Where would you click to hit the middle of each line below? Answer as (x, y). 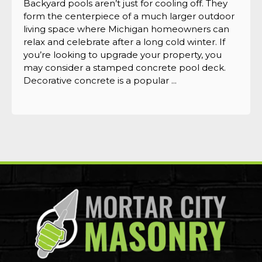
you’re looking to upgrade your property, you (123, 54)
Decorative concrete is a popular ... (100, 80)
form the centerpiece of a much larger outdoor (129, 16)
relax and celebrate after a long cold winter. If (124, 42)
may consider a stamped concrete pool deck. (125, 67)
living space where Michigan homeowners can (126, 29)
